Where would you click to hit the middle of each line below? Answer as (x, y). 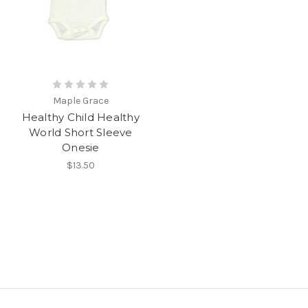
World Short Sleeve (81, 133)
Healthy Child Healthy (80, 118)
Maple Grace (80, 101)
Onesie (81, 148)
